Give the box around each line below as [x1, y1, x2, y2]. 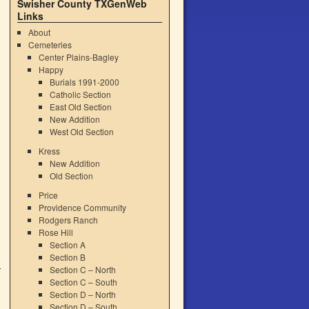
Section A [49, 239, 86, 250]
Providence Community [39, 201, 127, 213]
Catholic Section [49, 88, 111, 100]
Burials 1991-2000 [49, 76, 119, 88]
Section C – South [49, 276, 117, 288]
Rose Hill [39, 226, 74, 238]
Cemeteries [28, 39, 72, 50]
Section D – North [49, 288, 116, 300]
